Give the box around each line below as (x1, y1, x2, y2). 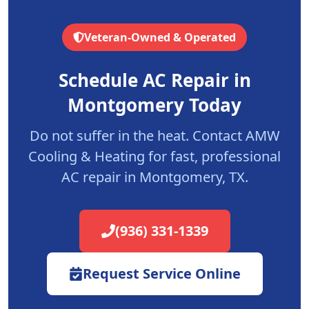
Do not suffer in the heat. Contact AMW (29, 126, 280, 145)
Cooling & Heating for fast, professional (28, 147, 281, 166)
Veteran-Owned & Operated (84, 30, 236, 45)
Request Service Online (82, 264, 241, 283)
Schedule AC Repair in (58, 68, 251, 92)
